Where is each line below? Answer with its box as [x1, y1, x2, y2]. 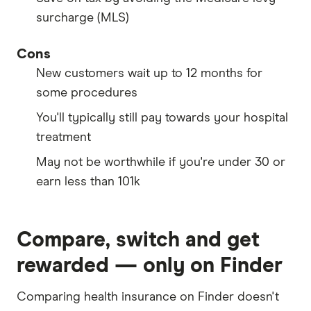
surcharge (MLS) [36, 11, 129, 24]
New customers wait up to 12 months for [36, 67, 262, 80]
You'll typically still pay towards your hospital [36, 111, 288, 124]
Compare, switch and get [17, 229, 260, 251]
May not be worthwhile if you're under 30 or [36, 155, 285, 169]
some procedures [36, 86, 137, 99]
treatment [36, 131, 91, 144]
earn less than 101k [36, 175, 140, 188]
